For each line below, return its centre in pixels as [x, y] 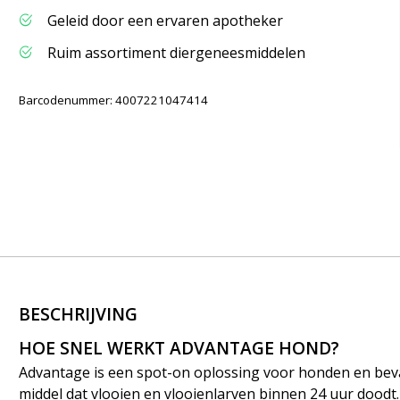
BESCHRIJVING [79, 314]
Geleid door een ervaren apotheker [166, 21]
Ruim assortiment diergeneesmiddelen [177, 53]
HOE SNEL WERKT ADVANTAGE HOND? [182, 347]
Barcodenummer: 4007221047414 [114, 100]
